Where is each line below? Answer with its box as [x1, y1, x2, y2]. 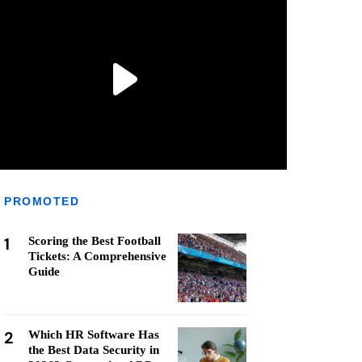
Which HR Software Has [28, 328, 159, 341]
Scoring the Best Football [28, 234, 161, 247]
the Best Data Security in [28, 343, 159, 356]
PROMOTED [4, 195, 79, 208]
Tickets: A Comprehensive [28, 250, 166, 263]
